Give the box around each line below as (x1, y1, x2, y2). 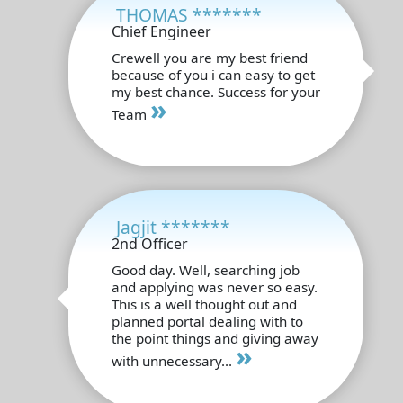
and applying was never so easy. (112, 277, 318, 296)
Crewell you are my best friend (112, 48, 308, 67)
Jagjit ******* (116, 214, 230, 239)
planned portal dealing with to (112, 311, 303, 330)
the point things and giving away (112, 328, 318, 347)
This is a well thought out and (112, 294, 297, 313)
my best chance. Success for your (112, 82, 320, 101)
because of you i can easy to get (112, 65, 315, 84)
